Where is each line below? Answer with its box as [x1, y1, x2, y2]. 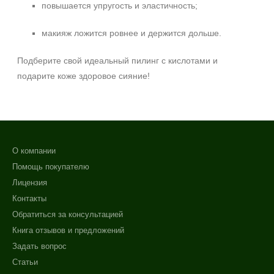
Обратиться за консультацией [12, 210, 123, 219]
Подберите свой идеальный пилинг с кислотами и [17, 56, 218, 65]
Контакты [12, 194, 46, 203]
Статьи [12, 257, 38, 267]
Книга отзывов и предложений [12, 226, 124, 235]
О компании [12, 146, 56, 155]
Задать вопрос [12, 242, 67, 251]
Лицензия [12, 178, 47, 187]
